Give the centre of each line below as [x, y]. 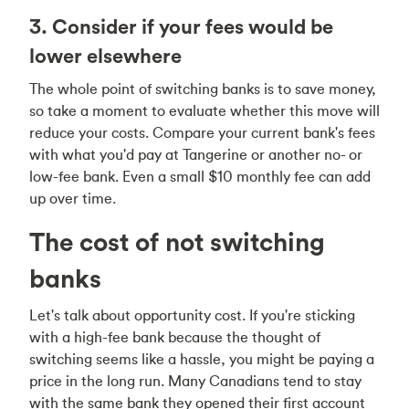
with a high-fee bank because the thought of [175, 337]
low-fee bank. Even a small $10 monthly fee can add [200, 176]
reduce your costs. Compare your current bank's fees [202, 132]
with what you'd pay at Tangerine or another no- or [196, 154]
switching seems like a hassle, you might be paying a [202, 359]
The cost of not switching [177, 242]
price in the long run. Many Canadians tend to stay [195, 381]
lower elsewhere [105, 56]
